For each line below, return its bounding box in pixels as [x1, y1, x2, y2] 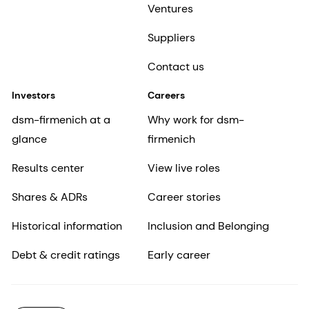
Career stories [147, 190, 221, 205]
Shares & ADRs [12, 190, 88, 205]
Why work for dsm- [147, 112, 244, 128]
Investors [12, 89, 55, 102]
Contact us [147, 59, 204, 74]
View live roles [147, 161, 220, 176]
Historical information [12, 219, 122, 234]
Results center [12, 161, 84, 176]
